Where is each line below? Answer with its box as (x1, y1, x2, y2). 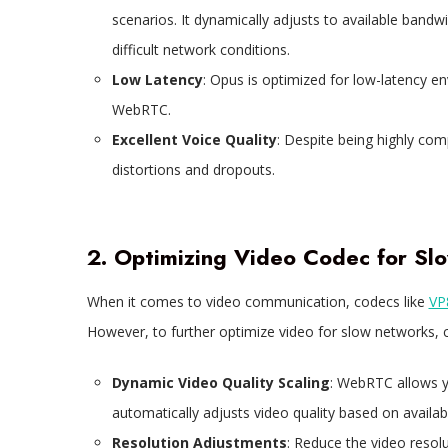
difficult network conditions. (111, 40, 290, 60)
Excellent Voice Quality (111, 130, 277, 150)
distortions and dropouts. (111, 160, 275, 180)
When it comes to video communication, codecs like (86, 292, 429, 312)
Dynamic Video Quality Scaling (111, 373, 330, 393)
